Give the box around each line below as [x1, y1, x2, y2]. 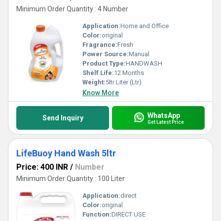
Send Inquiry [42, 114, 83, 122]
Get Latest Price [147, 119, 184, 125]
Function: [82, 211, 111, 218]
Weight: [82, 78, 106, 86]
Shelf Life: [82, 69, 114, 76]
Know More [82, 89, 119, 97]
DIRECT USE [111, 211, 146, 218]
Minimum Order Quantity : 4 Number [16, 5, 128, 13]
